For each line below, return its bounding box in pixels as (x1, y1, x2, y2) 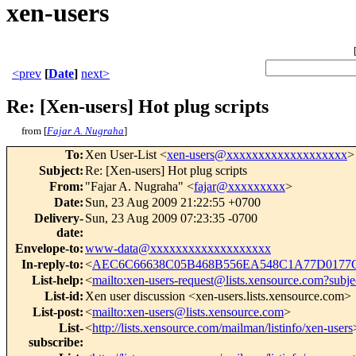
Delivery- (34, 211, 83, 226)
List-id (44, 289, 79, 304)
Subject (39, 164, 79, 178)
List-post (33, 305, 79, 319)
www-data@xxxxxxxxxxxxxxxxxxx (85, 242, 271, 256)
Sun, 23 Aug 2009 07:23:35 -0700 (85, 211, 257, 226)
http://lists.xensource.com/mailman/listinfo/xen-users (92, 321, 353, 335)
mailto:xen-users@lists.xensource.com (92, 305, 284, 319)
